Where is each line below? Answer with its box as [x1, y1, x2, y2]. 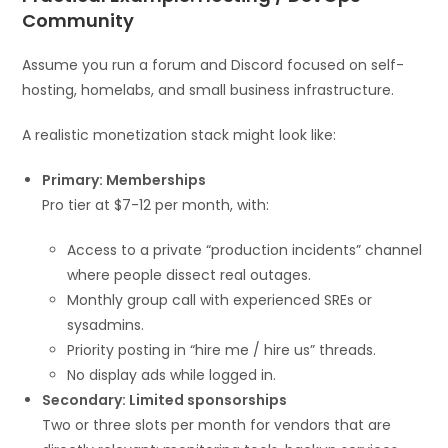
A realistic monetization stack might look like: [22, 125, 337, 146]
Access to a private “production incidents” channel [67, 240, 423, 261]
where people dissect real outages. [67, 265, 312, 286]
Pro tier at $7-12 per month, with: [42, 195, 270, 216]
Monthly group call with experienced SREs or [67, 290, 373, 311]
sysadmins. [67, 315, 145, 336]
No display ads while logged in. [67, 365, 277, 386]
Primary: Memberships [42, 170, 207, 191]
